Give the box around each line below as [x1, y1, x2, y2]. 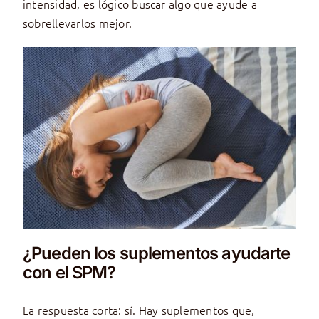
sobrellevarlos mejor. [22, 14, 132, 31]
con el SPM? [22, 262, 116, 283]
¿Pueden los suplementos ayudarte [22, 243, 291, 264]
